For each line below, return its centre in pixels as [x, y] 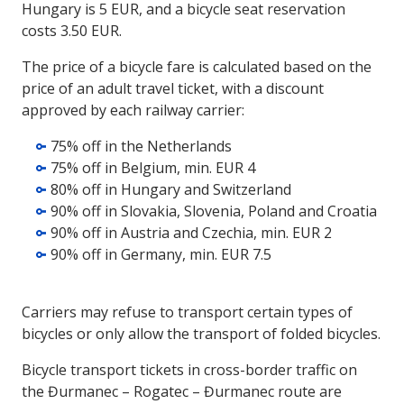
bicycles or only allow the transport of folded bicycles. [201, 334]
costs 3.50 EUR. [72, 31]
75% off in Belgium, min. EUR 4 [153, 168]
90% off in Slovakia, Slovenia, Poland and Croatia [214, 211]
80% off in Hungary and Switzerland [171, 189]
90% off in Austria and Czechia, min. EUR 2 [191, 233]
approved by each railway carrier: [133, 110]
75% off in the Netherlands [141, 146]
